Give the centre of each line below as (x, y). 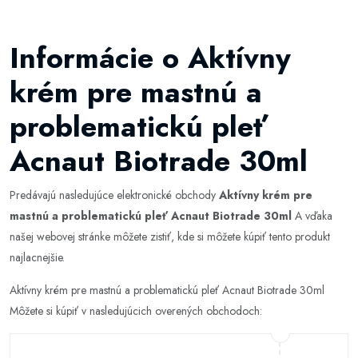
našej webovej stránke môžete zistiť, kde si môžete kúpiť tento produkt (170, 237)
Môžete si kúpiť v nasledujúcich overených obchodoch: (136, 311)
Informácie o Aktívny (150, 58)
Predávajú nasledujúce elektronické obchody (114, 195)
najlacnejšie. (37, 257)
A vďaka (312, 216)
